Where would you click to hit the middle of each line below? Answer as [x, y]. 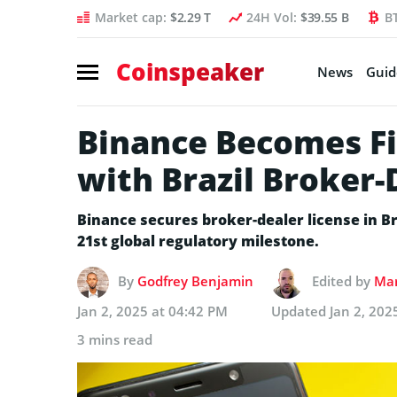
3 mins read [115, 339]
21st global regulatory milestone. [198, 241]
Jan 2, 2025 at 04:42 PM [152, 311]
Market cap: [132, 17]
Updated [300, 311]
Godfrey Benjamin [195, 280]
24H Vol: [273, 17]
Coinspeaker [190, 71]
